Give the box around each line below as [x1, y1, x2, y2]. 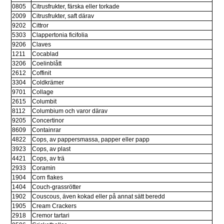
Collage [32, 88, 54, 96]
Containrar [32, 126, 61, 134]
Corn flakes [32, 174, 63, 181]
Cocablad [32, 50, 59, 58]
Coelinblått [32, 60, 62, 67]
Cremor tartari [32, 212, 70, 219]
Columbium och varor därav [32, 107, 108, 115]
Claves [32, 41, 51, 48]
